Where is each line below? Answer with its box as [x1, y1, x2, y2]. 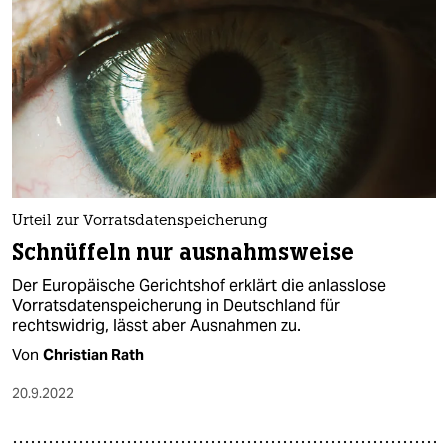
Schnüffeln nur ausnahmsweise [12, 238, 355, 268]
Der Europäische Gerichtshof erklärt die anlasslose [12, 275, 386, 297]
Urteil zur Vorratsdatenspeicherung [12, 214, 268, 230]
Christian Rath [43, 345, 144, 365]
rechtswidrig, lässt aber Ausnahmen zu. [12, 315, 301, 337]
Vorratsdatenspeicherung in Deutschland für [12, 295, 340, 317]
